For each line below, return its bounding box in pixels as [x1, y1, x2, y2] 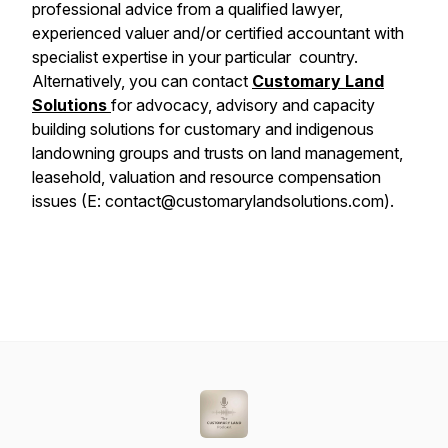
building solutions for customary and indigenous [32, 119, 374, 139]
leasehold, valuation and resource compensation [32, 167, 381, 187]
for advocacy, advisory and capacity [111, 95, 375, 115]
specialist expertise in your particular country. [32, 47, 362, 67]
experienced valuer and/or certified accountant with [32, 23, 404, 43]
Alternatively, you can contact [32, 71, 252, 91]
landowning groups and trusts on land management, [32, 143, 403, 163]
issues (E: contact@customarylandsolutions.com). [32, 191, 394, 211]
